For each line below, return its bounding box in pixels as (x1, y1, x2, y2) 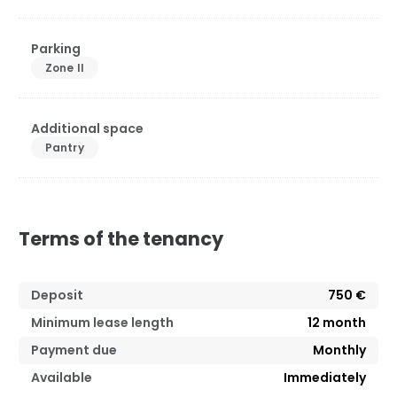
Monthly (313, 341, 366, 360)
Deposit (31, 286, 83, 305)
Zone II (45, 60, 84, 76)
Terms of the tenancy (19, 226, 223, 253)
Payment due (31, 341, 117, 360)
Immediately (284, 369, 366, 387)
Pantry (45, 140, 84, 156)
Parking (31, 40, 81, 58)
